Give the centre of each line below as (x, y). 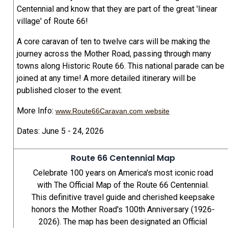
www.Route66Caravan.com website (112, 111)
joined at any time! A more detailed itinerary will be (106, 78)
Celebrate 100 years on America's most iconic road (123, 173)
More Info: (36, 111)
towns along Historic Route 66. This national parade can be (121, 66)
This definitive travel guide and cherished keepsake (123, 197)
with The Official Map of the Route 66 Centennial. (123, 185)
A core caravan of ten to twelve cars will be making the (113, 42)
